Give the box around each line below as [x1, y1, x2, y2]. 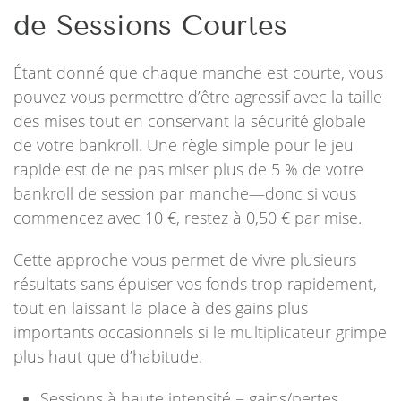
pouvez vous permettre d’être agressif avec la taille [13, 86, 382, 107]
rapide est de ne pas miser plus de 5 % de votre [13, 158, 363, 180]
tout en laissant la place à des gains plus [13, 297, 308, 319]
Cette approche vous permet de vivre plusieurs [13, 249, 356, 270]
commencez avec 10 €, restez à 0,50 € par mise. [13, 207, 362, 228]
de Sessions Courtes [13, 9, 287, 42]
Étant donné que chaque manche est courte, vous [13, 62, 383, 83]
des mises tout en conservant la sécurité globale [13, 110, 366, 132]
